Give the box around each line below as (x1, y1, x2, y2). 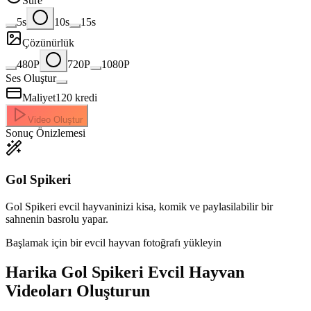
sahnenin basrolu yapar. (6, 212, 108, 225)
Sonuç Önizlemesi (6, 127, 85, 140)
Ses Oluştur (6, 72, 56, 85)
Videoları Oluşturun (6, 281, 150, 300)
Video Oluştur (28, 115, 83, 126)
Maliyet (22, 92, 56, 104)
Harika (6, 262, 61, 281)
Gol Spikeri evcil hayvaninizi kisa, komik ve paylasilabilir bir (6, 200, 273, 212)
